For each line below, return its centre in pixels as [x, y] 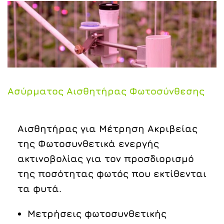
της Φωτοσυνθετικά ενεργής [88, 143]
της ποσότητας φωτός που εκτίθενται [112, 173]
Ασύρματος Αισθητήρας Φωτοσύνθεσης [106, 91]
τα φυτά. [39, 188]
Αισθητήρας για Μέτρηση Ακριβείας [107, 128]
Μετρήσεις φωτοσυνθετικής [97, 213]
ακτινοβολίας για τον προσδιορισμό [106, 158]
